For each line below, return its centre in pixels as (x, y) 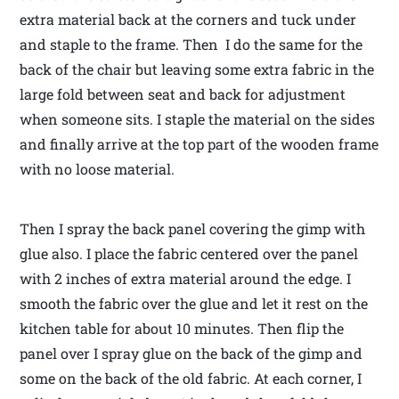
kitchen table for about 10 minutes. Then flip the (182, 328)
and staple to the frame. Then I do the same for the (191, 44)
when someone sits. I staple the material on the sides (198, 118)
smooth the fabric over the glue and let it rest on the (194, 303)
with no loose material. (98, 168)
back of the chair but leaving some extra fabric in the (197, 69)
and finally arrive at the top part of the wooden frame (199, 143)
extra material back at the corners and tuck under (188, 19)
